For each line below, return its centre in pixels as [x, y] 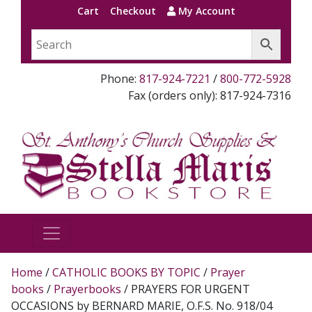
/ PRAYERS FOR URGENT [186, 289]
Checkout [133, 11]
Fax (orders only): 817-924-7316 [210, 95]
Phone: [120, 79]
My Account [205, 11]
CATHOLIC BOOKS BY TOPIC [126, 272]
